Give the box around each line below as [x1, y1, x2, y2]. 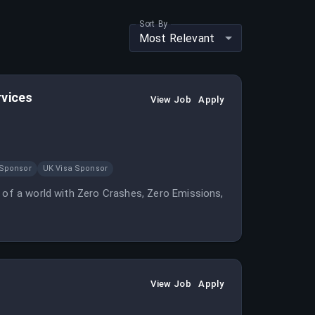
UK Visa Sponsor [42, 164, 108, 173]
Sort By [139, 18, 168, 29]
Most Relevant [139, 31, 214, 45]
